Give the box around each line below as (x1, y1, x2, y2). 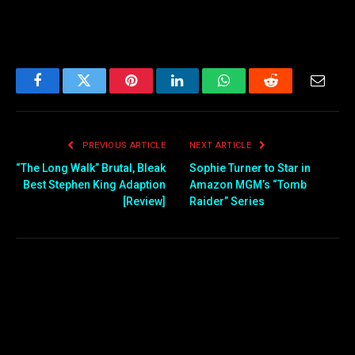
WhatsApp (223, 85, 284, 100)
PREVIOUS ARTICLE (79, 140, 166, 151)
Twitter (82, 85, 124, 100)
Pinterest (129, 85, 180, 100)
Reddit (269, 85, 308, 100)
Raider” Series (189, 195, 265, 208)
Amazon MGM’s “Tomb (189, 178, 307, 192)
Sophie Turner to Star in (189, 162, 311, 175)
